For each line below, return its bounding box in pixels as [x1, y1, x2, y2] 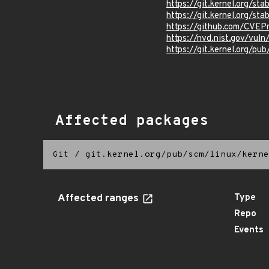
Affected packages [55, 112, 208, 130]
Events [234, 225, 264, 236]
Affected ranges [58, 192, 141, 205]
